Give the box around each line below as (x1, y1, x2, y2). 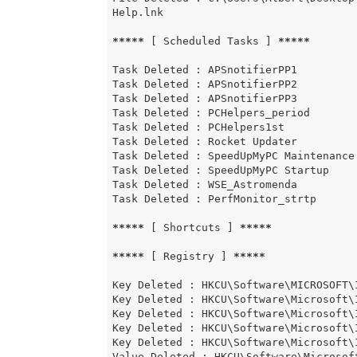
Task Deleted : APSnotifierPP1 (112, 64, 297, 76)
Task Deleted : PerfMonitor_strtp (112, 193, 316, 206)
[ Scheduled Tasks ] (143, 35, 278, 48)
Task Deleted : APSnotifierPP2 (112, 78, 297, 91)
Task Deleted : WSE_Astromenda (112, 178, 297, 191)
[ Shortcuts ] (143, 222, 240, 234)
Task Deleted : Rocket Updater (112, 135, 297, 148)
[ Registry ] (143, 250, 233, 263)
